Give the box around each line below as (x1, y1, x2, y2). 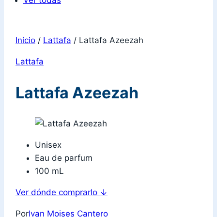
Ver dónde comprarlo (15, 187, 100, 198)
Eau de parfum (35, 153, 93, 163)
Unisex (35, 140, 62, 150)
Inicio (15, 35, 35, 46)
